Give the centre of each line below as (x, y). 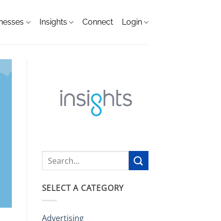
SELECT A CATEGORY (83, 188)
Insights (53, 22)
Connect (97, 22)
